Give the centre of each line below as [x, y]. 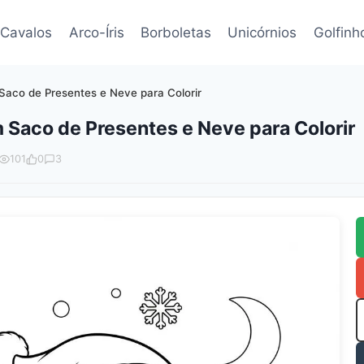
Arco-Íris [96, 32]
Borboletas [176, 32]
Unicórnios [262, 32]
